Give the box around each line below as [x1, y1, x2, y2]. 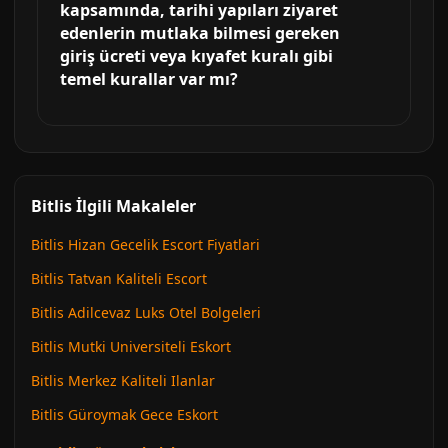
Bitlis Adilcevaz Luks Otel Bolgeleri [31, 303, 261, 322]
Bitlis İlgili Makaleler [31, 195, 196, 217]
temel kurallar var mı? [60, 68, 238, 90]
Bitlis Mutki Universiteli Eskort [31, 337, 231, 356]
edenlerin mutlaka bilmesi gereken [60, 22, 340, 44]
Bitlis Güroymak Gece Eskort [31, 405, 218, 424]
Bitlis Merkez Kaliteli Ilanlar [31, 371, 215, 390]
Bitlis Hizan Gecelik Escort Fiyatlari [31, 235, 260, 254]
